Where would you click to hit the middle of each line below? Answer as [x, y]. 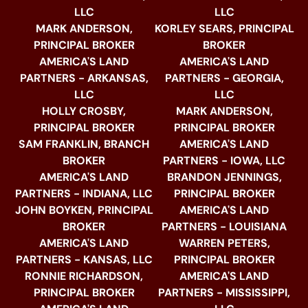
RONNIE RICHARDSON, [84, 276]
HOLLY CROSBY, [84, 111]
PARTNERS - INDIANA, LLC [84, 194]
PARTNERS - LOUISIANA [224, 227]
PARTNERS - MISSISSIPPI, [224, 293]
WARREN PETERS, [224, 243]
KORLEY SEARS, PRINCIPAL [224, 29]
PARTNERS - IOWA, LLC [224, 161]
